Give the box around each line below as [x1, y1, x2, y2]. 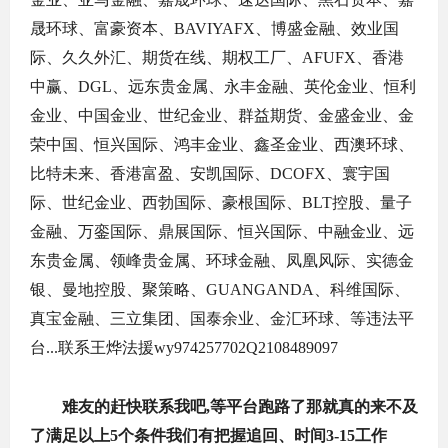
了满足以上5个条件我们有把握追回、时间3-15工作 [30, 427, 387, 444]
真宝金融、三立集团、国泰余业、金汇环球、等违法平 [30, 310, 414, 327]
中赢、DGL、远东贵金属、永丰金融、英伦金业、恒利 [30, 78, 416, 95]
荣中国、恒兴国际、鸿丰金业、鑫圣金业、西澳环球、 [30, 136, 414, 153]
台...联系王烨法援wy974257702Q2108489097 [30, 339, 338, 356]
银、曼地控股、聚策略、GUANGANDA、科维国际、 [30, 281, 410, 298]
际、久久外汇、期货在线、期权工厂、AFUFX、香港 [30, 49, 404, 66]
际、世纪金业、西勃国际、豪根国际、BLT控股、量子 [30, 194, 412, 211]
